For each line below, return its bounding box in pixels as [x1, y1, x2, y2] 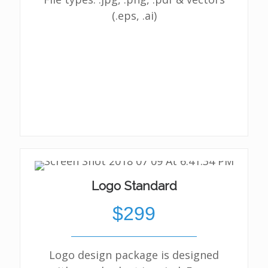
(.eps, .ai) [111, 8, 157, 23]
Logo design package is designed [49, 248, 219, 262]
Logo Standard [91, 178, 177, 193]
